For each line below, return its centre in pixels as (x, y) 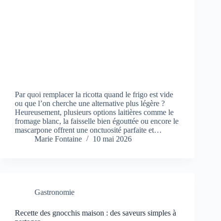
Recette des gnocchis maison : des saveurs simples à (95, 213)
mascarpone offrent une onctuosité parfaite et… (88, 130)
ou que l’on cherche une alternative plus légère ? (90, 104)
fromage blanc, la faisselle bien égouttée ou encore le (97, 121)
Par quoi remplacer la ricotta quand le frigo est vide (94, 95)
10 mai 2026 (112, 139)
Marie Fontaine (58, 139)
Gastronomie (55, 192)
